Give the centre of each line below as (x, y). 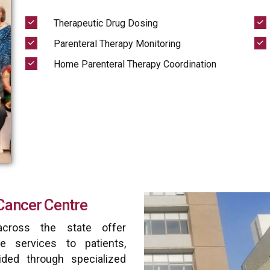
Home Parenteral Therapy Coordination (135, 64)
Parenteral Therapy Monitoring (117, 44)
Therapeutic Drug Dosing (106, 23)
